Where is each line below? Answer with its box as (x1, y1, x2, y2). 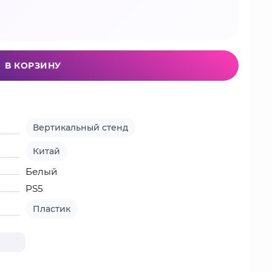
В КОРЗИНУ (5, 60, 61, 71)
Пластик (33, 203, 71, 214)
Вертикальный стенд (33, 122, 129, 133)
